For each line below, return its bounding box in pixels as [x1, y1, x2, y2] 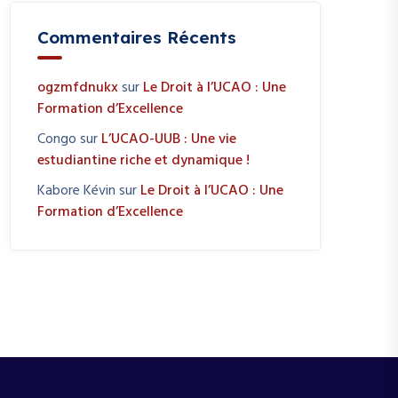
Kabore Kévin [37, 179, 115, 203]
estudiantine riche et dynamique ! [37, 149, 250, 172]
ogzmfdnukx [37, 76, 118, 99]
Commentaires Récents [37, 27, 236, 48]
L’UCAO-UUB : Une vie [101, 128, 236, 151]
